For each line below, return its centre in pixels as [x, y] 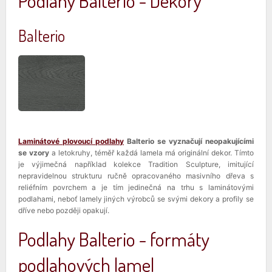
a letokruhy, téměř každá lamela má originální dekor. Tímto [151, 152]
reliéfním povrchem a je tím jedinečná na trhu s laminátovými [136, 187]
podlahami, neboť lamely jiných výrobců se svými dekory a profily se [136, 199]
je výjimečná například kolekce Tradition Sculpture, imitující [136, 164]
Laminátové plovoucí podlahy [71, 141]
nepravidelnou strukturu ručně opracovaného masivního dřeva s [136, 175]
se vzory [34, 152]
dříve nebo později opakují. [64, 210]
